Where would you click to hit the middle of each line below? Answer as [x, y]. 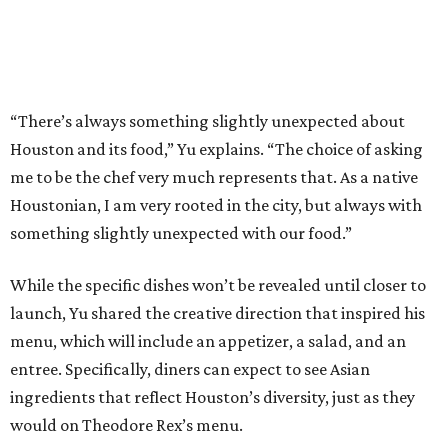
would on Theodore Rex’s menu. [126, 425]
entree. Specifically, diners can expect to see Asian [190, 369]
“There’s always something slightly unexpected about [207, 121]
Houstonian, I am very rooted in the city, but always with [216, 205]
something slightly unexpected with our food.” [181, 233]
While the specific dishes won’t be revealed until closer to [218, 285]
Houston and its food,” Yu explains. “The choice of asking [216, 149]
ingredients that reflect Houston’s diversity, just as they [212, 397]
